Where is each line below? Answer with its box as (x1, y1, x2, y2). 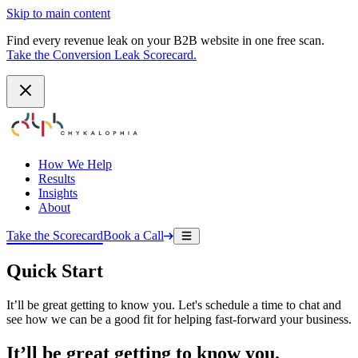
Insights (38, 186, 78, 200)
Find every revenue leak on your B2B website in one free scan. (6, 34, 324, 47)
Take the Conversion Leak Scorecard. (6, 48, 197, 62)
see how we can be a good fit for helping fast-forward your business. (6, 312, 352, 326)
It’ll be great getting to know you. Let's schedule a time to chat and (6, 297, 341, 312)
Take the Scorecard (6, 229, 103, 242)
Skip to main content (6, 6, 110, 20)
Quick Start (6, 260, 103, 281)
